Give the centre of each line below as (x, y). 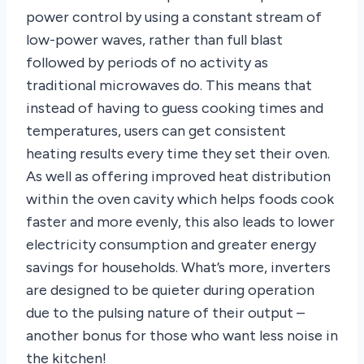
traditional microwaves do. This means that (169, 85)
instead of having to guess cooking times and (175, 108)
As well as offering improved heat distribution (178, 176)
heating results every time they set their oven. (178, 153)
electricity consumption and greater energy (171, 244)
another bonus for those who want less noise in (182, 335)
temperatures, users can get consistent (156, 130)
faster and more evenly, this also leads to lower (180, 221)
